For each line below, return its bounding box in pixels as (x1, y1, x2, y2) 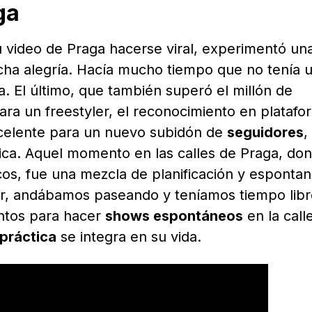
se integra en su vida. (56, 228, 201, 246)
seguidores (227, 124, 304, 141)
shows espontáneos (105, 208, 243, 225)
